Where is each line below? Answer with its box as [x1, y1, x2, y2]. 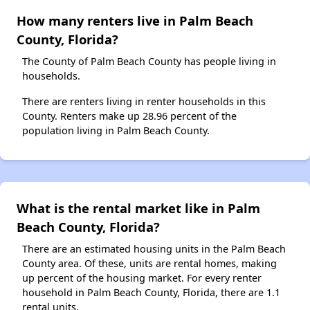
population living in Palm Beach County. [22, 123, 210, 137]
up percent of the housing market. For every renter [22, 271, 262, 284]
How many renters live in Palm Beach [17, 11, 253, 29]
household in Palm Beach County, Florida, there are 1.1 [22, 285, 280, 299]
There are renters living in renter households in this [22, 94, 266, 108]
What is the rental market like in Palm [17, 199, 260, 217]
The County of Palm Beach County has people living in [22, 54, 276, 68]
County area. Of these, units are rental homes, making [22, 256, 277, 270]
